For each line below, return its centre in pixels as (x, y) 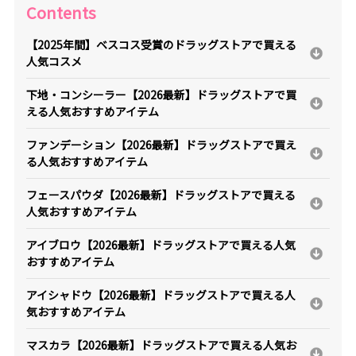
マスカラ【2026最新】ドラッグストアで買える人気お (161, 345)
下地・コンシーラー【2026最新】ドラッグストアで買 (161, 95)
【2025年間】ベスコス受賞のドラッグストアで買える (161, 45)
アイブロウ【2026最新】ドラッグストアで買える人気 (161, 245)
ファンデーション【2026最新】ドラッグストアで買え (161, 145)
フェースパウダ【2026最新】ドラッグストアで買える (161, 195)
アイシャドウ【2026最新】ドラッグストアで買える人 (161, 295)
